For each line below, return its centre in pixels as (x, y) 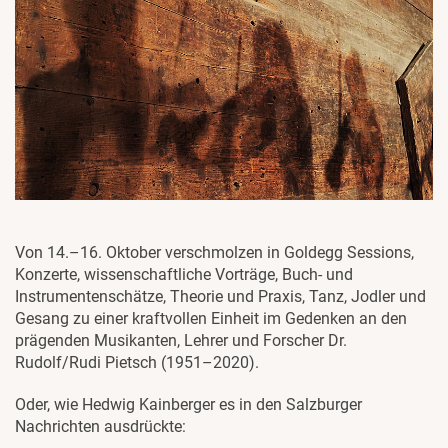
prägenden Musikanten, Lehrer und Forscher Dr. (181, 340)
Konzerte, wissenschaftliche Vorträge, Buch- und (184, 274)
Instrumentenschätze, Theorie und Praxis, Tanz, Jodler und (220, 296)
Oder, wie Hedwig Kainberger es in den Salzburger (188, 404)
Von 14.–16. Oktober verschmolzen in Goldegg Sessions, (214, 252)
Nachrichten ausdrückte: (102, 426)
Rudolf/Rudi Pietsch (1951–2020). (139, 362)
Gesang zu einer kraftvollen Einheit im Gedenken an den (211, 318)
